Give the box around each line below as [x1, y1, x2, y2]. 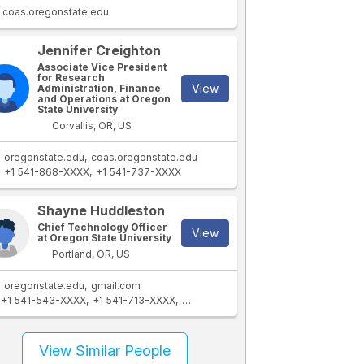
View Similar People [39, 342, 171, 359]
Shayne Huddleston [37, 202, 166, 219]
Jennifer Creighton [37, 42, 162, 58]
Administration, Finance [37, 82, 162, 94]
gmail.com [91, 279, 141, 292]
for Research [37, 71, 106, 84]
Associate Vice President [37, 61, 167, 73]
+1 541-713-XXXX [92, 294, 175, 306]
